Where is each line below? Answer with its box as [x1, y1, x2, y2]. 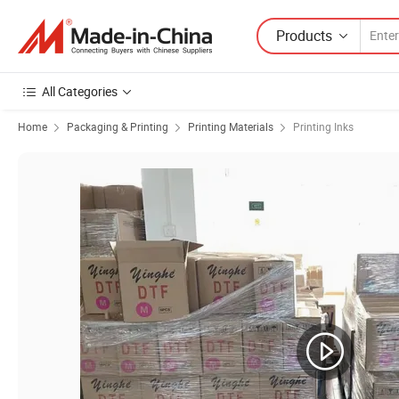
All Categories [42, 83, 118, 100]
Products [276, 25, 332, 45]
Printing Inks [293, 119, 354, 134]
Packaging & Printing [67, 119, 168, 134]
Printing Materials [188, 119, 273, 134]
